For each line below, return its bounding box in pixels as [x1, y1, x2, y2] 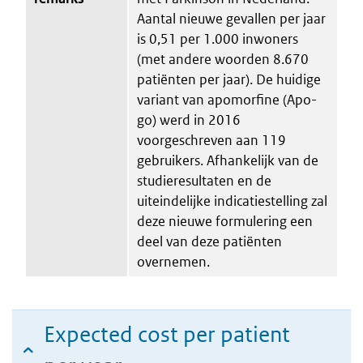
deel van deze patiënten [137, 232, 282, 250]
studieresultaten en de [137, 171, 271, 190]
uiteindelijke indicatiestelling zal [137, 191, 327, 210]
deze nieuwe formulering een [137, 211, 313, 230]
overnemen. [137, 252, 210, 271]
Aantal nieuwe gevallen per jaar [137, 9, 326, 28]
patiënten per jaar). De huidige [137, 70, 321, 88]
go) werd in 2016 [137, 110, 241, 129]
